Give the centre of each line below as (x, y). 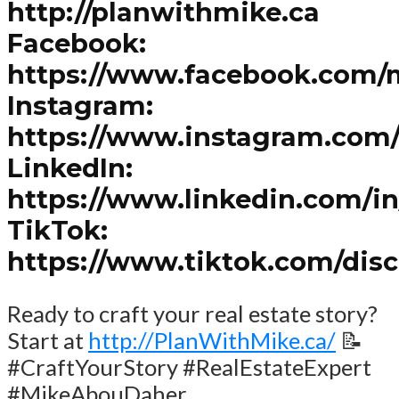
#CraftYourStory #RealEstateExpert (189, 367)
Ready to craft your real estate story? (192, 314)
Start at (48, 341)
